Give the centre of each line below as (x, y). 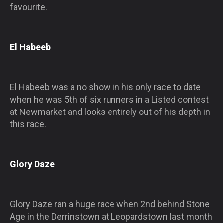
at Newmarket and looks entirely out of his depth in (110, 111)
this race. (28, 124)
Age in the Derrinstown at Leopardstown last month (111, 216)
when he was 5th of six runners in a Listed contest (109, 99)
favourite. (29, 7)
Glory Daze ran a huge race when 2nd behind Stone (110, 204)
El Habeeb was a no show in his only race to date (105, 87)
